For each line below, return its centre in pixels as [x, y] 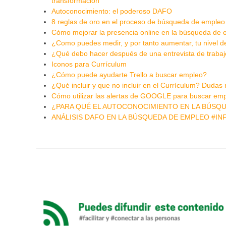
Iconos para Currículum [89, 64]
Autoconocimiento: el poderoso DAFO [112, 11]
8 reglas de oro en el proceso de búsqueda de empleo [138, 21]
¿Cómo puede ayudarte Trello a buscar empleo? [129, 74]
